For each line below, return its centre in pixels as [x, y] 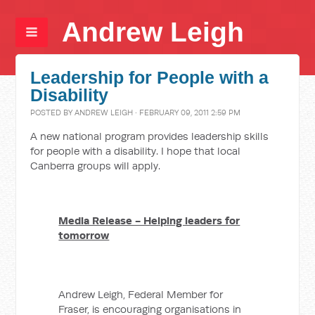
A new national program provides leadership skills [150, 136]
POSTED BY [53, 112]
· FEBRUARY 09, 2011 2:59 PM [187, 112]
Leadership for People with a [150, 78]
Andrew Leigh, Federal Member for [141, 294]
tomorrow [84, 235]
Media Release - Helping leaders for [149, 220]
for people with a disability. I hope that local [136, 151]
